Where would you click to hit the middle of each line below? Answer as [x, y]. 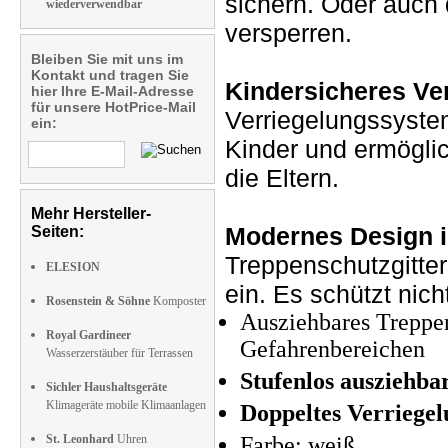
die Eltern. [282, 178]
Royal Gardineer [88, 335]
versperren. [288, 33]
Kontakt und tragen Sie [110, 75]
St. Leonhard [80, 439]
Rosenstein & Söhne [98, 301]
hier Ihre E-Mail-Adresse [112, 91]
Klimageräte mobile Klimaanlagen [126, 405]
